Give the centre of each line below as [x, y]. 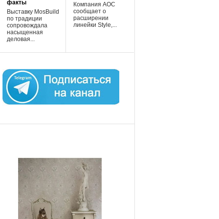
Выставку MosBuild [33, 11]
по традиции [24, 18]
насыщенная [25, 32]
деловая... [21, 39]
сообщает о [89, 11]
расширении [91, 18]
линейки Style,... [95, 24]
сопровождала [27, 25]
